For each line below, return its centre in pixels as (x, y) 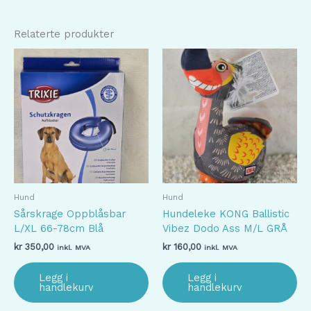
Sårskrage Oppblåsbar (70, 214)
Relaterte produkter (64, 34)
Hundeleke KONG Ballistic (226, 214)
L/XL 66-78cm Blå (59, 229)
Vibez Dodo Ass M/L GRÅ (225, 229)
